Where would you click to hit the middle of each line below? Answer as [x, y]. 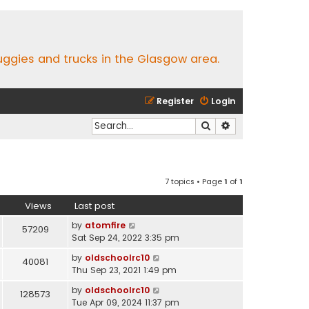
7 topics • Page [195, 181]
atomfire [105, 225]
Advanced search [266, 125]
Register [175, 101]
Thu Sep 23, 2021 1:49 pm [124, 270]
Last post [94, 206]
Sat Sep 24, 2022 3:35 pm [126, 237]
